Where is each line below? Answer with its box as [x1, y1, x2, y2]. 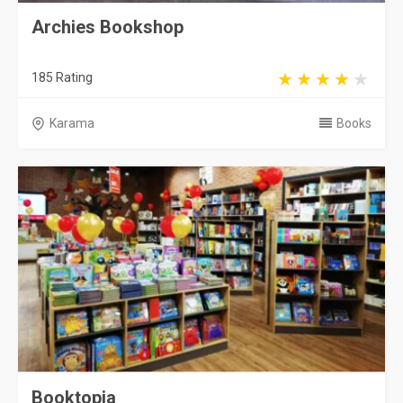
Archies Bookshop [31, 16, 184, 38]
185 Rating [31, 70, 93, 85]
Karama [49, 116, 94, 130]
